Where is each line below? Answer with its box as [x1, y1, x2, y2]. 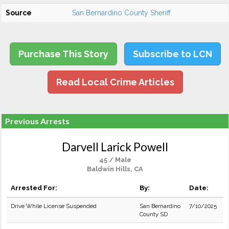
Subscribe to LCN [132, 49, 212, 59]
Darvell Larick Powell [62, 140, 168, 154]
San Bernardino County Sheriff [72, 9, 171, 17]
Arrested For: [11, 184, 57, 192]
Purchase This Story [18, 49, 108, 59]
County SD [140, 211, 168, 218]
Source [6, 9, 32, 17]
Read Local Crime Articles [56, 77, 174, 87]
